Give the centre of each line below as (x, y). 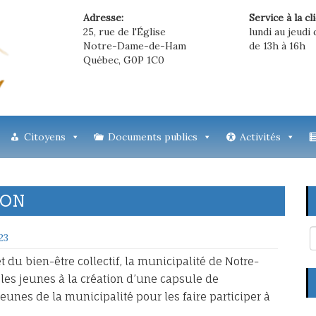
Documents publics (152, 137)
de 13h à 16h (278, 46)
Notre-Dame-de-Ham (135, 46)
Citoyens (44, 137)
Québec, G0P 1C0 (124, 60)
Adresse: (103, 18)
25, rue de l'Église (124, 32)
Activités (260, 137)
